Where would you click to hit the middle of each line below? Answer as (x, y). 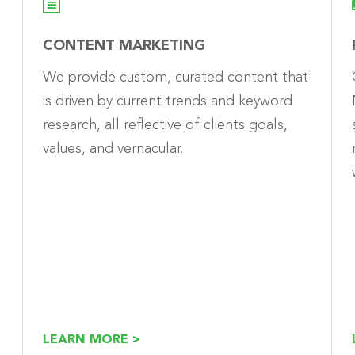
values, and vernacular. (113, 149)
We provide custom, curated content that (176, 77)
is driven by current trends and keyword (168, 101)
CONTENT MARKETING (124, 46)
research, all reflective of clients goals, (165, 125)
